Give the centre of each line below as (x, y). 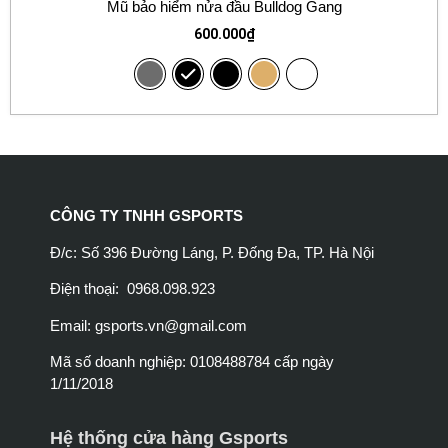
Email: (72, 325)
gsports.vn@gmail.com (171, 325)
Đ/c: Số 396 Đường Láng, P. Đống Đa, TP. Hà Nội (212, 252)
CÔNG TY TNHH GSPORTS (146, 216)
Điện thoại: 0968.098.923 (132, 289)
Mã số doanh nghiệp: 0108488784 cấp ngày (192, 361)
